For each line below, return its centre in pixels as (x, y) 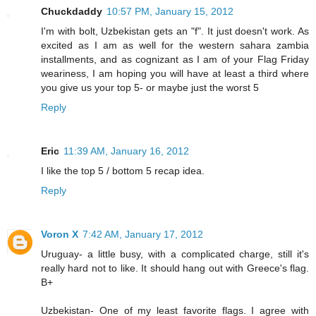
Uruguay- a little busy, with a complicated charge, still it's (175, 254)
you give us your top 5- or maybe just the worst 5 (150, 88)
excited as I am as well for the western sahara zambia (175, 45)
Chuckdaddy (72, 12)
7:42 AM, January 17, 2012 (143, 235)
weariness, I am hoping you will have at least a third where (175, 74)
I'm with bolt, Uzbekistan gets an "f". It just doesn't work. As (175, 31)
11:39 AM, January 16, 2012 (126, 151)
